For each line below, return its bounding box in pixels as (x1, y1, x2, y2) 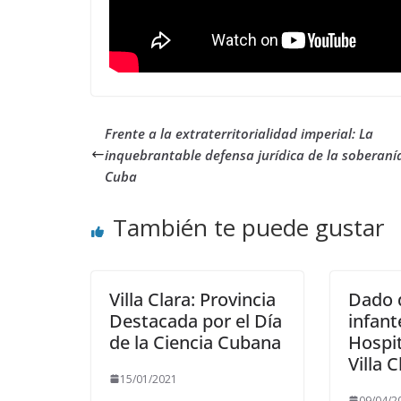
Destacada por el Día (109, 308, 282, 333)
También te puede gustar (113, 210, 384, 243)
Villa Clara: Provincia (109, 286, 276, 311)
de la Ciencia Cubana (109, 329, 281, 354)
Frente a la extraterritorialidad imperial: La (105, 124, 373, 142)
